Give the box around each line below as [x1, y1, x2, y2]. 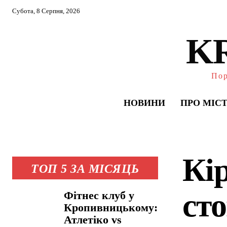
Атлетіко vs [64, 213, 122, 226]
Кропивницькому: [64, 201, 158, 214]
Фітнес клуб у [64, 189, 135, 202]
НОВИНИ [123, 98, 165, 108]
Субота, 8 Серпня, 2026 [12, 7, 80, 15]
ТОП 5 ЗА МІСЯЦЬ [31, 162, 139, 175]
